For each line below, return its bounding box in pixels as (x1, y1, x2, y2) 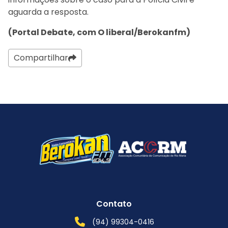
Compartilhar (14, 51, 68, 64)
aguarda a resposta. (8, 6, 89, 18)
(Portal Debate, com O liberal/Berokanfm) (8, 26, 190, 38)
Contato (96, 197, 132, 210)
